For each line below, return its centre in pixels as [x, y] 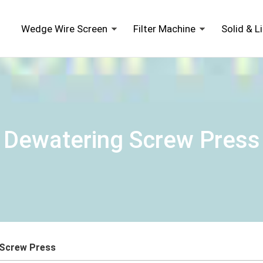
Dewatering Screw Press [131, 140]
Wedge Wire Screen [64, 29]
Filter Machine [164, 29]
